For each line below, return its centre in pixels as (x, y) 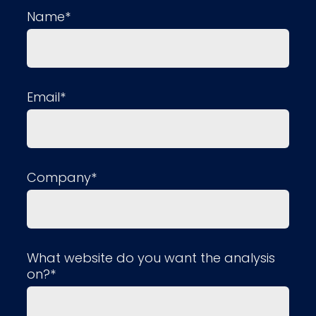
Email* (46, 97)
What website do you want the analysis (151, 257)
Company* (62, 177)
